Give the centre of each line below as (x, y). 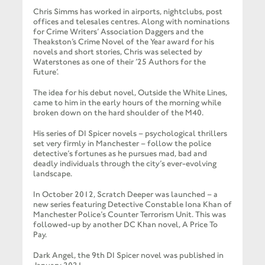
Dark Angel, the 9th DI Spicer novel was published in (128, 255)
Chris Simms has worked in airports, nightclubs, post (127, 11)
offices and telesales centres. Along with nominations (131, 21)
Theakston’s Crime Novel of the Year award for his (123, 41)
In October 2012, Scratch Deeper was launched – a (125, 194)
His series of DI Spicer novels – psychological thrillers (130, 133)
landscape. (52, 173)
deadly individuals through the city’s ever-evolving (125, 163)
